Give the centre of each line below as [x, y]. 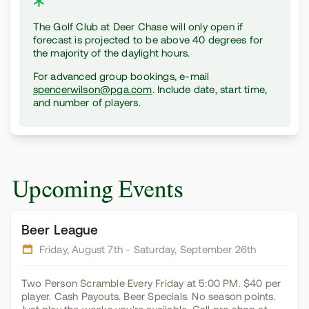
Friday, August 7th [81, 249]
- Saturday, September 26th [190, 249]
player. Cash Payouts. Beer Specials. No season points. [149, 296]
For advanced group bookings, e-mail [121, 76]
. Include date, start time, [210, 89]
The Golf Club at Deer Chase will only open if [138, 27]
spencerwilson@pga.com [92, 89]
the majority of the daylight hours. [111, 53]
